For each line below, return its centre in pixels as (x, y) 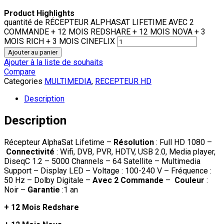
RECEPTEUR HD (123, 81)
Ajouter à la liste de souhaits (53, 62)
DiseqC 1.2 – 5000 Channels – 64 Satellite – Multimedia (102, 161)
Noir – (16, 190)
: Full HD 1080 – (183, 142)
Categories (23, 81)
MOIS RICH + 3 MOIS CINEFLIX (59, 41)
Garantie (44, 190)
